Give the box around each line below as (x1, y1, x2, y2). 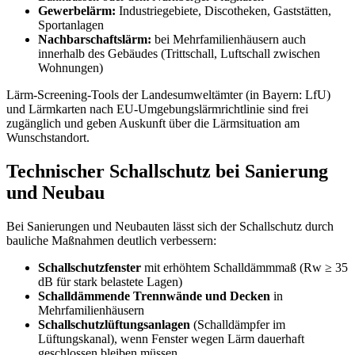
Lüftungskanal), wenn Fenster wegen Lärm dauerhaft (38, 332, 304, 346)
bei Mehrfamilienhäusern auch (151, 32, 306, 47)
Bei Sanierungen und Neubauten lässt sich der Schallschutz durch (6, 219, 334, 234)
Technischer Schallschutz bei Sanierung (6, 161, 328, 182)
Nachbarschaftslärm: (38, 32, 151, 47)
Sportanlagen (38, 18, 104, 32)
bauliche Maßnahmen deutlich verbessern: (6, 234, 216, 248)
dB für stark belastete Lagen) (38, 275, 182, 289)
